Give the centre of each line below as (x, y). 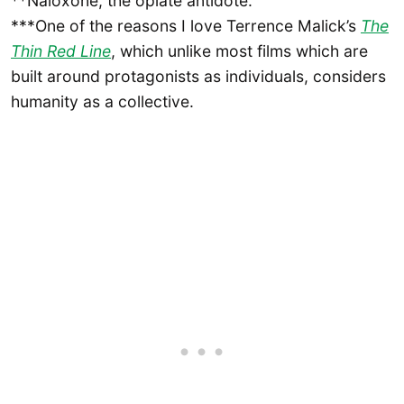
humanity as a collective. (102, 102)
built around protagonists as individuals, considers (198, 77)
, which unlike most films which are (239, 51)
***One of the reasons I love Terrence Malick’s (186, 26)
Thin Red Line (61, 51)
